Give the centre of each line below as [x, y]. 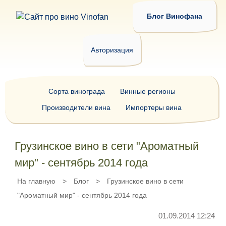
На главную [36, 181]
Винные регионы [148, 91]
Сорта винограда [76, 91]
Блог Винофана [175, 16]
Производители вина [76, 107]
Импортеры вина [154, 107]
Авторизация [112, 50]
